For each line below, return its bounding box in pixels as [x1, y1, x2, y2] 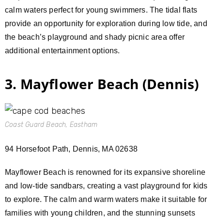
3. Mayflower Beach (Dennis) [5, 74, 199, 93]
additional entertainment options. [5, 46, 120, 55]
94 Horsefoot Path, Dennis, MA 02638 [5, 144, 138, 153]
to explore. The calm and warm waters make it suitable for [5, 195, 207, 203]
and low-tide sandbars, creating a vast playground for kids [5, 181, 208, 190]
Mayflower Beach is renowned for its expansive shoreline [5, 168, 206, 176]
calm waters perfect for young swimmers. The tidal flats [5, 5, 198, 14]
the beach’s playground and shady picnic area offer [5, 32, 185, 41]
